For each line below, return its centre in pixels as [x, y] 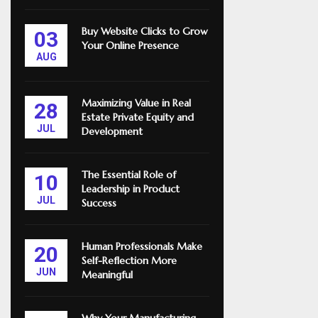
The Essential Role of [129, 175]
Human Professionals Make [142, 246]
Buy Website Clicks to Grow [145, 31]
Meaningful [107, 275]
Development [112, 131]
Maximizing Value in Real [136, 103]
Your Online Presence [130, 45]
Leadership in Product [131, 189]
